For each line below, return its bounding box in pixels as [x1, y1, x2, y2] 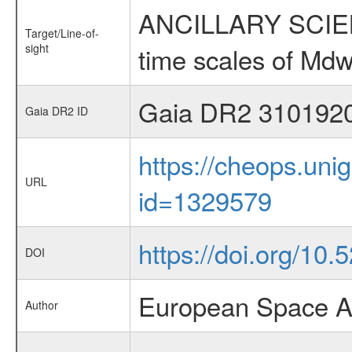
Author [24, 297, 58, 313]
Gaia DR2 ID [24, 103, 88, 119]
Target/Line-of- [24, 25, 99, 41]
